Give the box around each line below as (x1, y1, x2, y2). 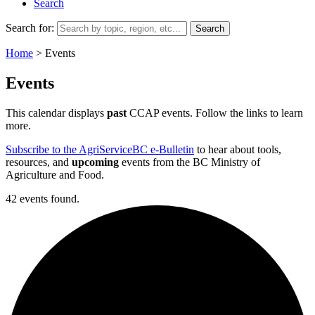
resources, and (6, 155, 72, 168)
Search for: (6, 22, 54, 34)
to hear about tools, (194, 143, 281, 155)
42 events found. (6, 192, 79, 205)
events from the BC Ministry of (119, 155, 260, 168)
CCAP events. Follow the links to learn (127, 106, 303, 119)
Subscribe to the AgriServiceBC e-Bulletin (6, 143, 194, 155)
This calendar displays (6, 106, 104, 119)
